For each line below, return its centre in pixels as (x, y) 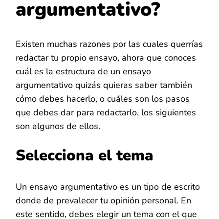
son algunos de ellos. (58, 126)
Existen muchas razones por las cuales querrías (109, 44)
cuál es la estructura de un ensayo (83, 71)
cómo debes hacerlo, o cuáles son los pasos (103, 99)
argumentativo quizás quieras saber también (104, 85)
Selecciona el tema (85, 155)
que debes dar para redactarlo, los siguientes (106, 112)
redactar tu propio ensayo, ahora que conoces (106, 57)
